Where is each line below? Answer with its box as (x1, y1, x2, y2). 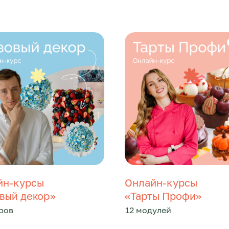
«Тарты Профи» (125, 190, 201, 202)
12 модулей (125, 205, 171, 215)
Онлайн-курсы (125, 176, 197, 189)
